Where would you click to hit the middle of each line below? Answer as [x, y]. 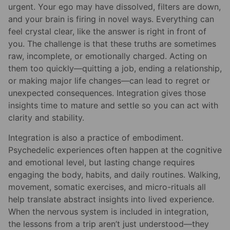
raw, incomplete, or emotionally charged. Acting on [108, 56]
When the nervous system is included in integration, [108, 211]
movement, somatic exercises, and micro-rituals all [107, 187]
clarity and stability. [46, 118]
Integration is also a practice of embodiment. [96, 137]
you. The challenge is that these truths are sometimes [112, 44]
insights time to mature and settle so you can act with [113, 106]
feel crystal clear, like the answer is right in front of [107, 32]
